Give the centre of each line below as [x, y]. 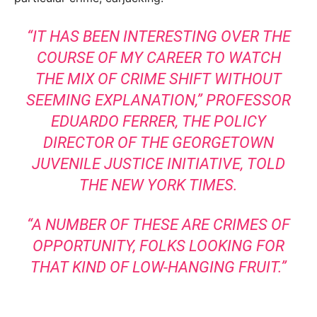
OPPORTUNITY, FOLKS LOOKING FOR [158, 246]
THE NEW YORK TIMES [156, 185]
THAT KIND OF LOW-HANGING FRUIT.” [158, 267]
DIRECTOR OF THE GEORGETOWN [158, 143]
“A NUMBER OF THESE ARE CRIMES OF [158, 225]
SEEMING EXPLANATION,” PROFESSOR [158, 100]
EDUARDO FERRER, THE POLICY [158, 122]
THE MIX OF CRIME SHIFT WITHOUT [158, 79]
